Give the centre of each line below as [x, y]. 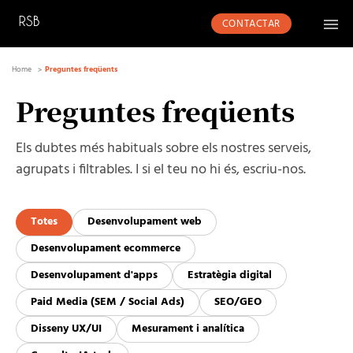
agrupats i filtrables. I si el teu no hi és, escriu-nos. [161, 170]
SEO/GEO [238, 302]
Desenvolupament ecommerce [106, 249]
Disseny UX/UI [66, 329]
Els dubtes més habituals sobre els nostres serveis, [163, 149]
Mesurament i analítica [188, 329]
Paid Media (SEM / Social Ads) [108, 302]
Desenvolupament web [145, 222]
